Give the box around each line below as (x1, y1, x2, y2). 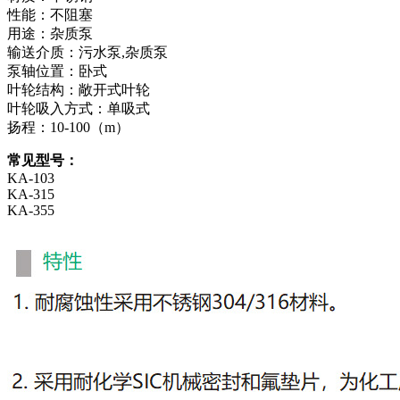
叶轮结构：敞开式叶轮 (7, 81, 150, 97)
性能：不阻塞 (7, 6, 93, 22)
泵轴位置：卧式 (7, 62, 107, 79)
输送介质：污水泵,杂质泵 (7, 44, 168, 60)
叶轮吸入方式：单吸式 (7, 100, 150, 116)
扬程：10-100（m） (7, 119, 129, 135)
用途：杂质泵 (7, 25, 93, 41)
